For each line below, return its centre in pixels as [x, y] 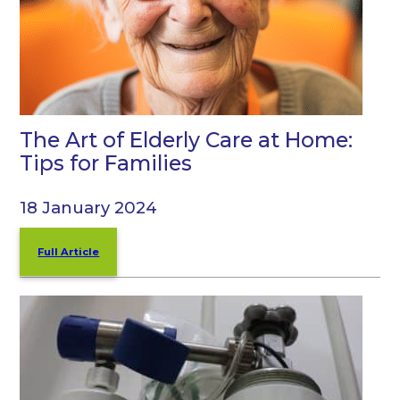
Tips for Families [106, 162]
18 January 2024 [89, 208]
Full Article [69, 252]
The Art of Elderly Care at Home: [187, 139]
